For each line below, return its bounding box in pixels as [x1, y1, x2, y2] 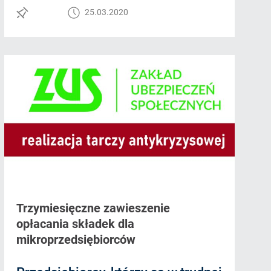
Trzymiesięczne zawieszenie [16, 201, 170, 216]
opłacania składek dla [16, 217, 134, 232]
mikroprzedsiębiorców [16, 232, 135, 247]
